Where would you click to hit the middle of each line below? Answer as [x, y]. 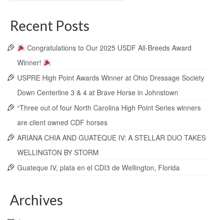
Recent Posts [50, 26]
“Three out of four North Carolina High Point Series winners [109, 108]
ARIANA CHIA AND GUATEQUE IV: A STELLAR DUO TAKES [111, 137]
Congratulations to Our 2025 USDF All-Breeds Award [108, 48]
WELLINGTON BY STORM [58, 152]
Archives [36, 200]
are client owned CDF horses [63, 122]
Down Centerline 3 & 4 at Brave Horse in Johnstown [98, 92]
